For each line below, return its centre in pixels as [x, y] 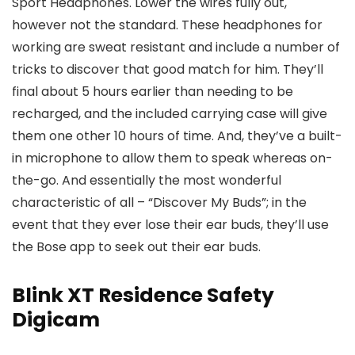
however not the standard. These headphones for [167, 25]
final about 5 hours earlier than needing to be [153, 92]
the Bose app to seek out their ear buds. [136, 247]
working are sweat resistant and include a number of [176, 47]
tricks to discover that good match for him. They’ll [168, 69]
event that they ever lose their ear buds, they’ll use [170, 225]
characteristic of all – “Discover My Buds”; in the [159, 202]
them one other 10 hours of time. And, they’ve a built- [177, 136]
